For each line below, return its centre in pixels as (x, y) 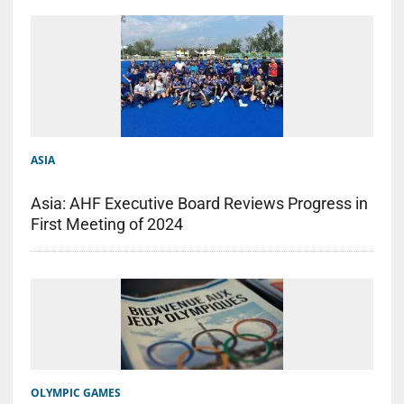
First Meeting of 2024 (106, 224)
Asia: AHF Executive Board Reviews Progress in (199, 203)
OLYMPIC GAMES (75, 393)
